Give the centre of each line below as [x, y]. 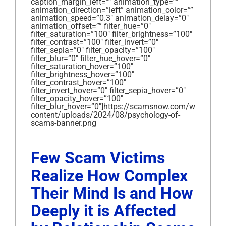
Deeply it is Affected [103, 211]
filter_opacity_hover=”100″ [77, 98]
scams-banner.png [64, 123]
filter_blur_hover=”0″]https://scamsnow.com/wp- [116, 106]
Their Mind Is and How [112, 193]
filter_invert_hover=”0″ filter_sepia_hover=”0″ [108, 90]
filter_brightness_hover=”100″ [82, 74]
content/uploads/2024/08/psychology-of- [105, 115]
